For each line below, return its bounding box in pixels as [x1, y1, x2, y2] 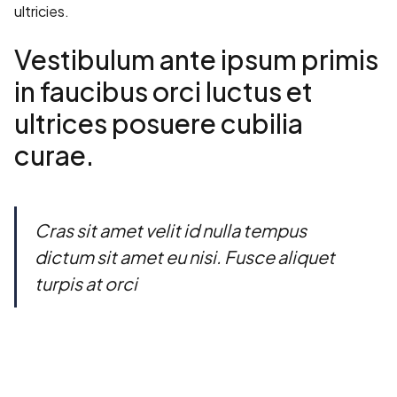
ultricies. [14, 2, 69, 21]
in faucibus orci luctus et [14, 74, 313, 109]
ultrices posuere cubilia [14, 106, 303, 141]
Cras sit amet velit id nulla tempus [35, 219, 307, 242]
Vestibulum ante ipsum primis [14, 43, 378, 77]
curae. [14, 138, 94, 173]
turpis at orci [35, 272, 137, 295]
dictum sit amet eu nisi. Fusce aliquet [35, 245, 335, 269]
